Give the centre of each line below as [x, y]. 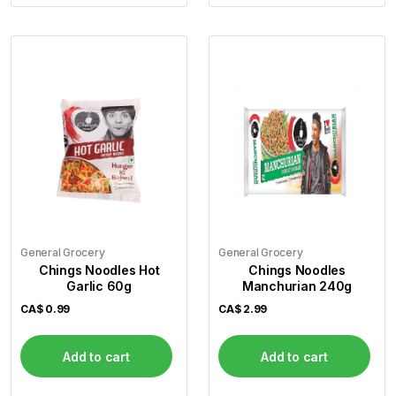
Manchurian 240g [297, 286]
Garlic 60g [99, 286]
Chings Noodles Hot [99, 270]
